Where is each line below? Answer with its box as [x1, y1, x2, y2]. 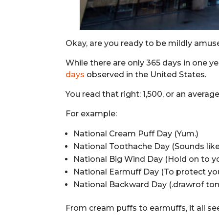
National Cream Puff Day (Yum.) [73, 129, 199, 138]
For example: [66, 109, 117, 118]
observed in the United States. [85, 69, 207, 79]
